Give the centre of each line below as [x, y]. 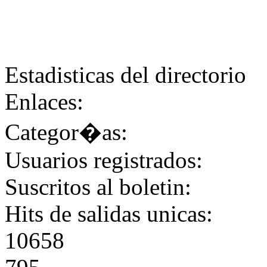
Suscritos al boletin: [98, 187]
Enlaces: [44, 102]
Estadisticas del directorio [125, 75]
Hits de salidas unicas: [109, 214]
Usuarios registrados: [104, 160]
